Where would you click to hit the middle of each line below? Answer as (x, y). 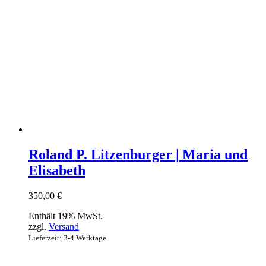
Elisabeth (57, 171)
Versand (64, 227)
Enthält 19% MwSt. (66, 216)
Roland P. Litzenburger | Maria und (138, 155)
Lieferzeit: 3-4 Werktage (67, 238)
